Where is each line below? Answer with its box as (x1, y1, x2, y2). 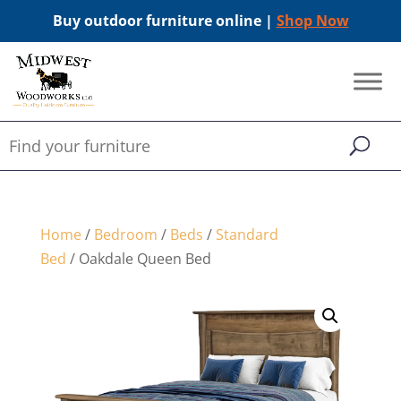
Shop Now (276, 11, 349, 30)
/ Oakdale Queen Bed (65, 249, 211, 269)
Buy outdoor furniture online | (52, 11, 277, 30)
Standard (215, 225, 278, 244)
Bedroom (93, 225, 158, 244)
